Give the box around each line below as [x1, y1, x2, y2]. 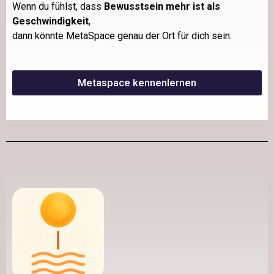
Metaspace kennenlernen [78, 76, 196, 89]
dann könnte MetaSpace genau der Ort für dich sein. [12, 30, 232, 42]
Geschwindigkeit [12, 15, 89, 28]
